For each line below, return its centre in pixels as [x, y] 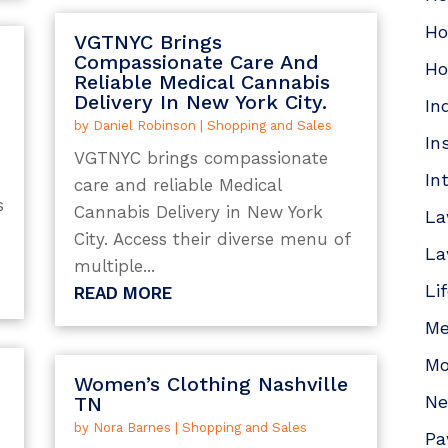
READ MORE [122, 292]
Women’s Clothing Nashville [210, 384]
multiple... [114, 265]
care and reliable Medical [177, 184]
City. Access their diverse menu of [211, 238]
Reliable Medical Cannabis [201, 81]
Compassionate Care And [196, 61]
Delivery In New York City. [200, 101]
